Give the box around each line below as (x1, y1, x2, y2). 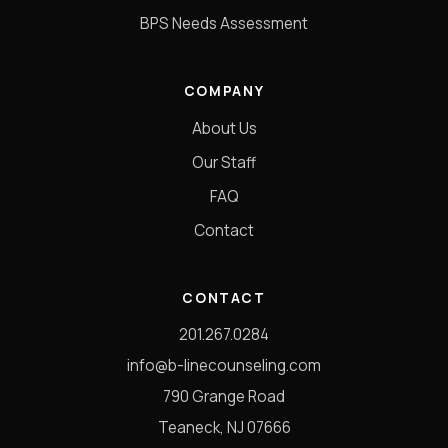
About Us (191, 117, 257, 139)
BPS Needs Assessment (140, 12, 308, 34)
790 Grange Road (163, 385, 285, 407)
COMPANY (183, 81, 265, 100)
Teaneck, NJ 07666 (157, 416, 291, 438)
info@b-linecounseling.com (127, 354, 321, 376)
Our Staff (192, 151, 256, 173)
